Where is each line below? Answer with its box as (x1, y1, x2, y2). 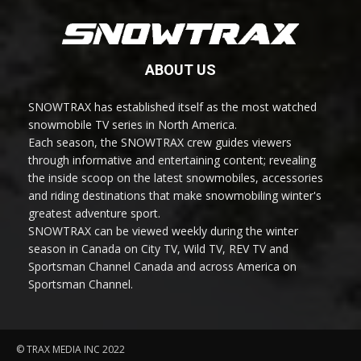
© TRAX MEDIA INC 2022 (16, 342, 125, 357)
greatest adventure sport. (28, 205, 160, 222)
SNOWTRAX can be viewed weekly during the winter (28, 223, 298, 239)
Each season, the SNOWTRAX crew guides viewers (28, 135, 292, 151)
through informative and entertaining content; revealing (28, 152, 316, 168)
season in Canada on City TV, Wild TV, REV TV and (28, 241, 288, 257)
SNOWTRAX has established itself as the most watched (28, 99, 317, 115)
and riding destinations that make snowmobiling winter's (28, 188, 322, 204)
